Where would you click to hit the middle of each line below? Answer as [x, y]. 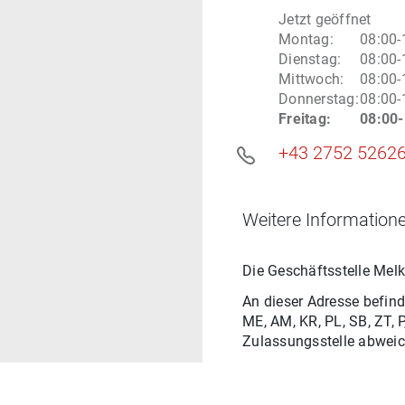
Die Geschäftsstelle [308, 271]
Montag [304, 39]
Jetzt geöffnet [325, 19]
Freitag [302, 119]
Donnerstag [317, 99]
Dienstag [308, 59]
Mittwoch [309, 79]
